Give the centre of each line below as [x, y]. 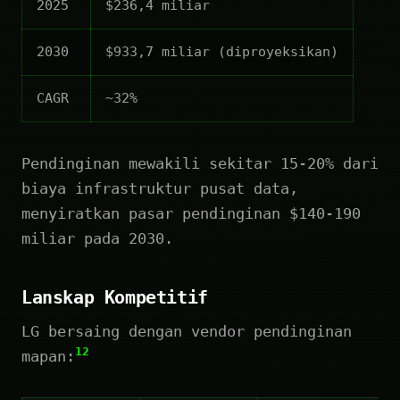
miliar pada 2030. [97, 238]
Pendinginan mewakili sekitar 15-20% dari [200, 163]
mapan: [48, 356]
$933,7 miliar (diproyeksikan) [222, 51]
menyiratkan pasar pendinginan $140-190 [191, 213]
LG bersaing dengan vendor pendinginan [187, 331]
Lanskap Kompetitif [115, 297]
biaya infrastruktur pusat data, [160, 188]
